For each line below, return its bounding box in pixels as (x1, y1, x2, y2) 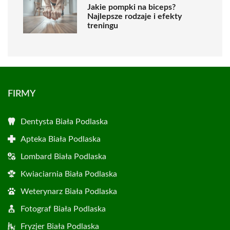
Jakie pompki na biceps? (87, 3, 176, 12)
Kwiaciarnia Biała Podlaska (21, 169, 117, 178)
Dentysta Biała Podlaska (21, 117, 108, 126)
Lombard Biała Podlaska (21, 152, 106, 161)
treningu (87, 22, 118, 30)
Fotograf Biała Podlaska (21, 204, 106, 213)
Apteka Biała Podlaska (21, 135, 101, 143)
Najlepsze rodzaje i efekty (87, 12, 182, 21)
